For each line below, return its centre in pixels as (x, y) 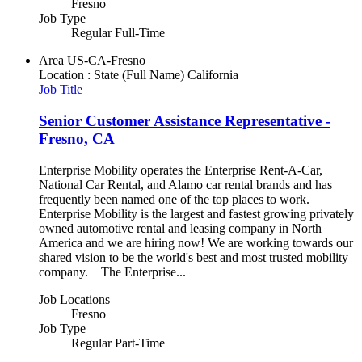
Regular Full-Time (118, 33)
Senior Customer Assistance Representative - (185, 120)
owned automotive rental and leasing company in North (180, 228)
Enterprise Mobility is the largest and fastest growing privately (196, 213)
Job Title (61, 90)
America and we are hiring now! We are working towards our (196, 242)
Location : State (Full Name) (112, 75)
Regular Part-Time (118, 343)
